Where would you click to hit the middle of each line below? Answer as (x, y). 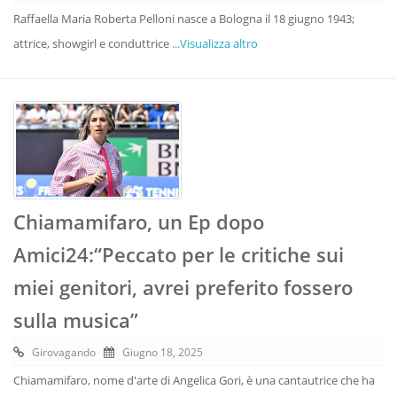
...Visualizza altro (215, 44)
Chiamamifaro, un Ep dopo (139, 222)
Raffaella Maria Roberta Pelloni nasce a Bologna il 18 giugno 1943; (184, 19)
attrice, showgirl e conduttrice (93, 44)
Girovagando (64, 353)
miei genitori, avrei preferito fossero (183, 288)
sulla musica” (76, 320)
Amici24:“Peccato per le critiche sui (179, 255)
